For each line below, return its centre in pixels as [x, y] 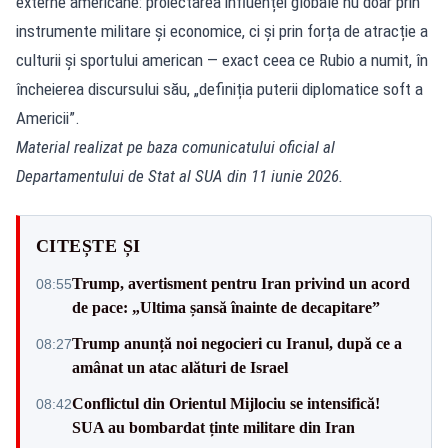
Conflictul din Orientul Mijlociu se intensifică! [226, 403]
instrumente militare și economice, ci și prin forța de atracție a [222, 30]
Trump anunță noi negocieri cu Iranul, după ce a [237, 343]
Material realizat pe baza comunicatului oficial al [175, 146]
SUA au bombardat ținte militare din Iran [213, 427]
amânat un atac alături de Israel [180, 367]
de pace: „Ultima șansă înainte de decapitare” [226, 307]
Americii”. [48, 117]
